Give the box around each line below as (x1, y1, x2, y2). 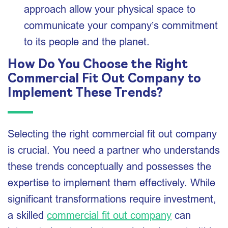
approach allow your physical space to (24, 3, 195, 15)
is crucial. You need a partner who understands (8, 144, 220, 156)
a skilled (8, 209, 47, 221)
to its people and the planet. (24, 36, 150, 47)
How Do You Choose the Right (8, 59, 188, 71)
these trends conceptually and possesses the (8, 160, 211, 172)
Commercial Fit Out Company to (8, 73, 201, 85)
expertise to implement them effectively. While (8, 177, 215, 188)
